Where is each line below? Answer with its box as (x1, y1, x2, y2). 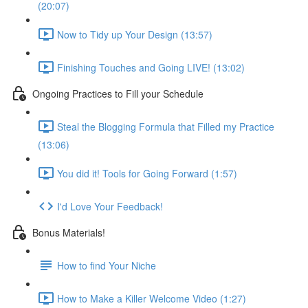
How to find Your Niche (57, 258, 156, 272)
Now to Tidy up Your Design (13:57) (57, 27, 212, 41)
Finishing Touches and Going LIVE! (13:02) (57, 60, 245, 74)
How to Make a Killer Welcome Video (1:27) (57, 291, 246, 305)
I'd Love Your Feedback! (57, 199, 163, 213)
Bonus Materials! (32, 225, 105, 239)
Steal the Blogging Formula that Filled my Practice (57, 119, 274, 133)
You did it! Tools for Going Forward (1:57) (57, 166, 237, 180)
